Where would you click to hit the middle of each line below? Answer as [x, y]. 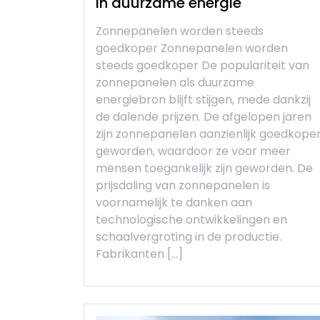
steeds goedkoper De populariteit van [202, 66]
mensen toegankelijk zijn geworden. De [204, 169]
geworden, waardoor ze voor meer [193, 151]
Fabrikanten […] [139, 254]
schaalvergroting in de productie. [189, 237]
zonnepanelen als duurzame [175, 83]
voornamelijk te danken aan [174, 203]
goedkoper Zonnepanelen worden [192, 49]
